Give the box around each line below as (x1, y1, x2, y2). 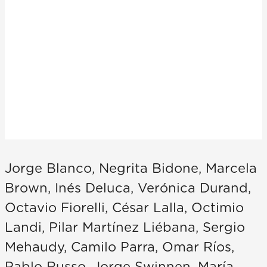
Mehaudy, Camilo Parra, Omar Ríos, (5, 241, 234, 254)
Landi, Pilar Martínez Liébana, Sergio (5, 221, 245, 234)
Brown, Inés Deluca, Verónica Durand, (5, 182, 251, 195)
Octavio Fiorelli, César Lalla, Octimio (5, 201, 244, 215)
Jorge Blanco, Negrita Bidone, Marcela (5, 162, 257, 175)
